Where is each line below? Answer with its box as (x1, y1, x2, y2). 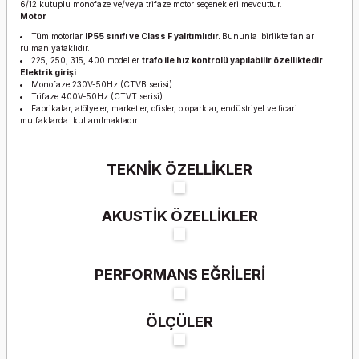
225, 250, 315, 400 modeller (31, 55, 143, 65)
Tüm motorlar (31, 31, 86, 41)
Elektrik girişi (20, 67, 76, 77)
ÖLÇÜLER (146, 312, 213, 331)
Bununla (222, 31, 258, 41)
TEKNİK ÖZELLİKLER (107, 160, 252, 179)
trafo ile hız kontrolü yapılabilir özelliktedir (142, 55, 324, 65)
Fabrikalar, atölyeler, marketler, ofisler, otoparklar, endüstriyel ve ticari (31, 103, 298, 113)
